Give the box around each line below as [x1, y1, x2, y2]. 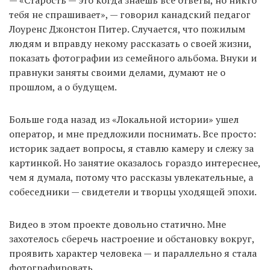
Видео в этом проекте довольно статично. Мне [9, 218, 226, 231]
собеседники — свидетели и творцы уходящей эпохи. [9, 185, 257, 199]
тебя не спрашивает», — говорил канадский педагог [9, 8, 251, 22]
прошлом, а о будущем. [9, 80, 117, 94]
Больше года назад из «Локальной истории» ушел [9, 113, 239, 127]
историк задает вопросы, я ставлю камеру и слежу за [9, 142, 254, 155]
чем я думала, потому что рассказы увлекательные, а [9, 171, 253, 184]
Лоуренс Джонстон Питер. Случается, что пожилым [9, 22, 245, 36]
